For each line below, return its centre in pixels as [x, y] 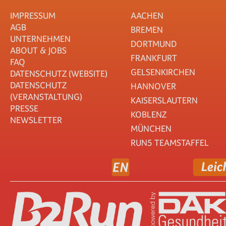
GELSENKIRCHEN [163, 72]
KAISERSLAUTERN [164, 100]
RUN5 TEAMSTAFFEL [169, 143]
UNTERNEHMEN [40, 39]
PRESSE [24, 108]
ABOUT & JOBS [38, 50]
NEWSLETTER [36, 120]
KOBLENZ [148, 114]
